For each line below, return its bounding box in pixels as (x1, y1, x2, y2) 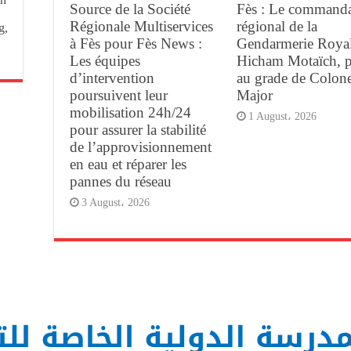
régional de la (236, 17, 317, 34)
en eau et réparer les (70, 155, 186, 172)
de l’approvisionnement (70, 138, 212, 155)
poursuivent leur (70, 86, 168, 103)
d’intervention (70, 69, 154, 86)
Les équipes (70, 52, 140, 69)
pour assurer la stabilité (70, 121, 206, 138)
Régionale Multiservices (70, 17, 213, 34)
